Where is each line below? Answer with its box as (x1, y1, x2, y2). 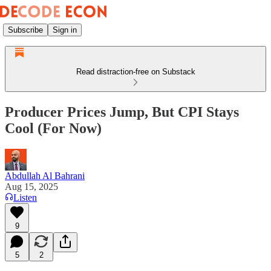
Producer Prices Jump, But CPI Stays (5, 103, 239, 120)
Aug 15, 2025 (5, 181, 58, 192)
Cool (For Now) (5, 120, 102, 136)
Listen (13, 192, 37, 203)
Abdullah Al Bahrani (5, 170, 85, 181)
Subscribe (8, 25, 43, 34)
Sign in (53, 25, 77, 34)
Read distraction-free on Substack (76, 67, 195, 76)
